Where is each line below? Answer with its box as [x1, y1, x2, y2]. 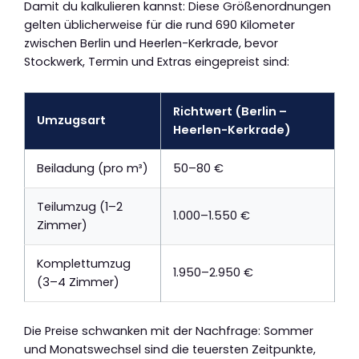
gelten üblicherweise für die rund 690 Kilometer [24, 17, 295, 34]
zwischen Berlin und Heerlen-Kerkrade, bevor [24, 35, 278, 52]
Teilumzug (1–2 [37, 198, 123, 215]
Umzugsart [37, 111, 106, 128]
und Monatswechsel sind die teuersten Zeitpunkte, [24, 341, 316, 357]
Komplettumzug [37, 255, 131, 272]
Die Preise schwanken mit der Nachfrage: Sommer [24, 322, 313, 339]
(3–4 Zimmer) [37, 273, 119, 290]
